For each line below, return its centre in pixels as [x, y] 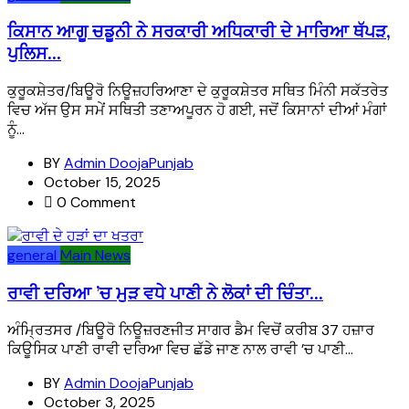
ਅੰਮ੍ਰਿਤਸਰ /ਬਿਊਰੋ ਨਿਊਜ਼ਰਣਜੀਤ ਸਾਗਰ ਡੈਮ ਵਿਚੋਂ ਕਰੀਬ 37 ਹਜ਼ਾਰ [191, 330]
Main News [95, 255]
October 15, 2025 [102, 182]
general [32, 255]
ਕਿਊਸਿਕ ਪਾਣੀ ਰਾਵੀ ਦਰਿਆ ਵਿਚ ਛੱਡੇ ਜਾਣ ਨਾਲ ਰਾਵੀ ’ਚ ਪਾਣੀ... [180, 350]
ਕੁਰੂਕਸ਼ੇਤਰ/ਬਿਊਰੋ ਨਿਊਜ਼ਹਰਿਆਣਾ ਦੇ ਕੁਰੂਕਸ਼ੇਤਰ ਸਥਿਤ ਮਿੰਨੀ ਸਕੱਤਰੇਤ [198, 90]
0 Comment [94, 202]
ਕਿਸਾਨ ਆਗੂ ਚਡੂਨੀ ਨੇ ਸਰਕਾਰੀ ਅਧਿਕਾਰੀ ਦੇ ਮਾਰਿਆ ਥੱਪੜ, [199, 31]
